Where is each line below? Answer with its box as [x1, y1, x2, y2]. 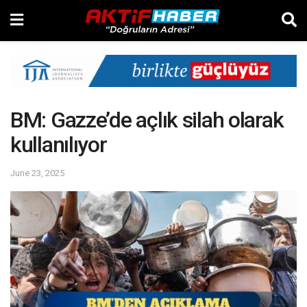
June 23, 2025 [10, 167, 64, 178]
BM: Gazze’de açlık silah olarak [10, 107, 284, 134]
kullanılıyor [10, 132, 107, 158]
